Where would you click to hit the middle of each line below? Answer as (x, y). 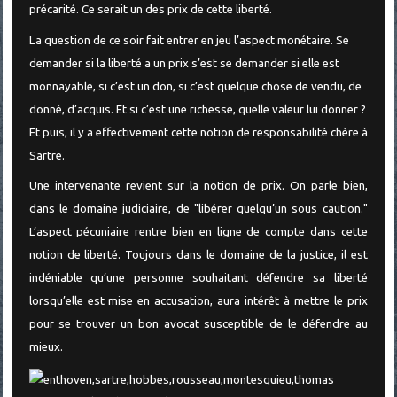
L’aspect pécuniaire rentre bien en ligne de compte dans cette (198, 232)
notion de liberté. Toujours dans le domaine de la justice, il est (198, 255)
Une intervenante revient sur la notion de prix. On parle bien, (198, 186)
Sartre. (47, 155)
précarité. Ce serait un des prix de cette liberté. (150, 9)
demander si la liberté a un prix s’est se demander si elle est (184, 63)
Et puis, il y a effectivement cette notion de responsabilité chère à (198, 132)
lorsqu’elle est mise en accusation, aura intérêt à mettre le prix (198, 301)
